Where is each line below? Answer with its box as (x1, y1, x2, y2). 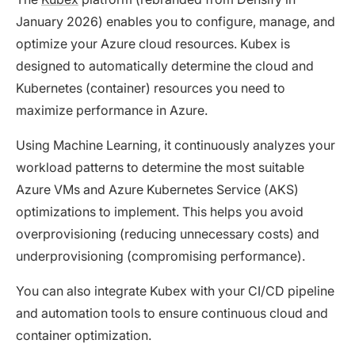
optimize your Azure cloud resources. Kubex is (16, 36, 290, 52)
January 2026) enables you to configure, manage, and (16, 13, 335, 30)
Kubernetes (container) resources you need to (16, 80, 285, 97)
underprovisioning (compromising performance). (16, 248, 305, 265)
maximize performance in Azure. (16, 102, 208, 119)
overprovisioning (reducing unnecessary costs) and (16, 226, 319, 242)
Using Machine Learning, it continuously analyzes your (16, 137, 335, 154)
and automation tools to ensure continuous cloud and (16, 305, 328, 322)
